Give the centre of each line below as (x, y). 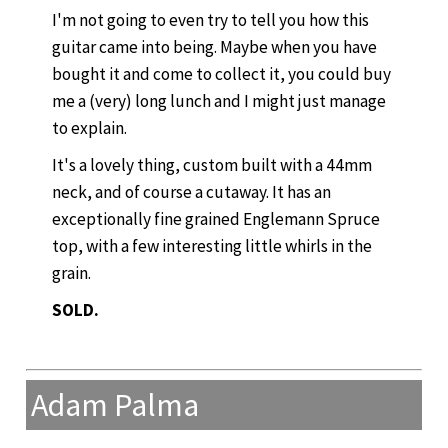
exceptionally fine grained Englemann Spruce (216, 219)
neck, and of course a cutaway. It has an (191, 192)
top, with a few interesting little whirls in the (212, 246)
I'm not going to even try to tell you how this (210, 20)
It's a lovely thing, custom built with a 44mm (212, 165)
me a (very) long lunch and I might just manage (219, 101)
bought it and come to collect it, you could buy (221, 74)
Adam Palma (115, 404)
